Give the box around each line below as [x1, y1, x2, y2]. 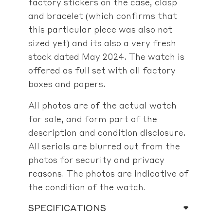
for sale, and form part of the [28, 113, 157, 124]
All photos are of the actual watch [28, 99, 177, 110]
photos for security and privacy [28, 154, 164, 165]
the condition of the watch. [28, 181, 146, 192]
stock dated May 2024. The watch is [28, 51, 184, 62]
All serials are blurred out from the [28, 140, 180, 151]
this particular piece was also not [28, 23, 172, 35]
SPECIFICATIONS [28, 202, 106, 213]
